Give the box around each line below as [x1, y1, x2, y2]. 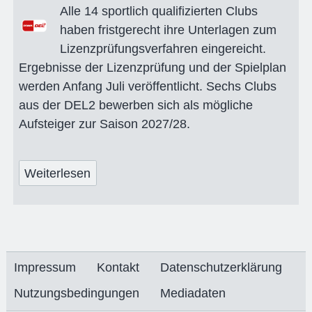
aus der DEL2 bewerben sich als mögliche [18, 98, 253, 113]
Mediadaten [160, 286, 226, 301]
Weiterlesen [24, 166, 91, 180]
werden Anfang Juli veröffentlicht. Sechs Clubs [18, 79, 276, 94]
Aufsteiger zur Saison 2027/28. [18, 117, 190, 132]
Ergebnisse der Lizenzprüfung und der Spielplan [18, 61, 286, 75]
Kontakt [97, 260, 140, 275]
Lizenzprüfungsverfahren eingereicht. [59, 42, 266, 56]
